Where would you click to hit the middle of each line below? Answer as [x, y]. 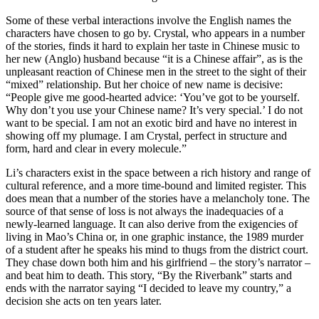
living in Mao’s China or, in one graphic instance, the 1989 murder [155, 236]
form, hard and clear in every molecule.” [96, 148]
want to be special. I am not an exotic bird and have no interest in [151, 122]
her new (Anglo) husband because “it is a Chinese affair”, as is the [154, 58]
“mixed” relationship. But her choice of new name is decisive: [144, 84]
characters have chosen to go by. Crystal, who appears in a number [155, 33]
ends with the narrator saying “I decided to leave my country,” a [148, 288]
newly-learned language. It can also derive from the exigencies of [152, 224]
